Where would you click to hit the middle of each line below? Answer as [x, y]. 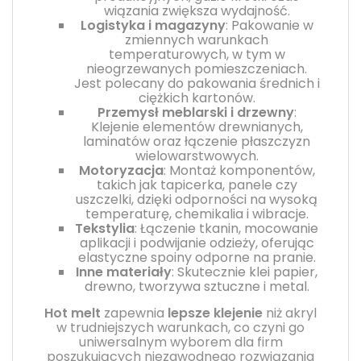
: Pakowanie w [269, 25]
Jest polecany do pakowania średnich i [197, 83]
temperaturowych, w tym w [197, 54]
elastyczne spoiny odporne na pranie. [197, 257]
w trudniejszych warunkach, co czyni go [180, 327]
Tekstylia [105, 228]
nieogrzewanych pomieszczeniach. [197, 68]
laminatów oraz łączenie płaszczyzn [197, 141]
